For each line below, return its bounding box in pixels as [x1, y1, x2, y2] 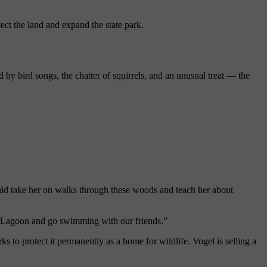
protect [22, 235, 50, 246]
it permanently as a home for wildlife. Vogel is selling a [50, 235, 256, 246]
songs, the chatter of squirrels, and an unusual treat [33, 70, 226, 80]
